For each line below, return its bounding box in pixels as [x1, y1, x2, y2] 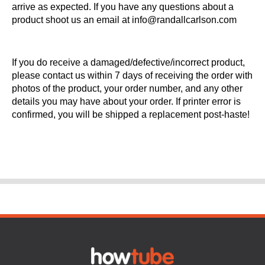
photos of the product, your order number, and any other [12, 83, 243, 93]
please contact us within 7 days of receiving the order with [12, 70, 253, 80]
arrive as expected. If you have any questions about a [12, 2, 234, 12]
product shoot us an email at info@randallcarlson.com [12, 15, 237, 25]
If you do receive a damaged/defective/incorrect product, [12, 57, 245, 67]
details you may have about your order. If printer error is [12, 96, 241, 106]
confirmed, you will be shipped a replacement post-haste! [12, 109, 250, 119]
